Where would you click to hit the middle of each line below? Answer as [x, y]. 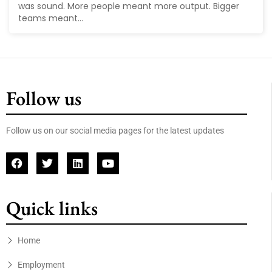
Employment [41, 265]
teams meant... [51, 19]
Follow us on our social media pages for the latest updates [116, 131]
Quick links [52, 209]
